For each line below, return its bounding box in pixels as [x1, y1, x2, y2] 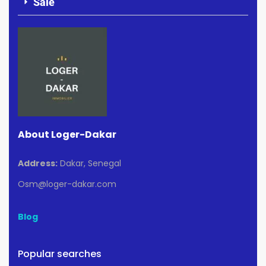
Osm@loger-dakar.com [18, 178, 116, 191]
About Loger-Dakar [18, 128, 116, 142]
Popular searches [18, 247, 102, 261]
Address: [18, 157, 58, 170]
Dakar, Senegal [58, 157, 121, 170]
